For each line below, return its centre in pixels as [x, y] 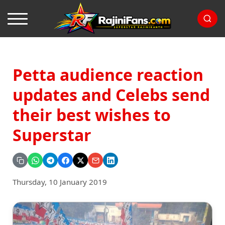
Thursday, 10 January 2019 [60, 182]
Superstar [52, 135]
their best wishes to [92, 115]
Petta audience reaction [108, 75]
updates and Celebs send [111, 95]
